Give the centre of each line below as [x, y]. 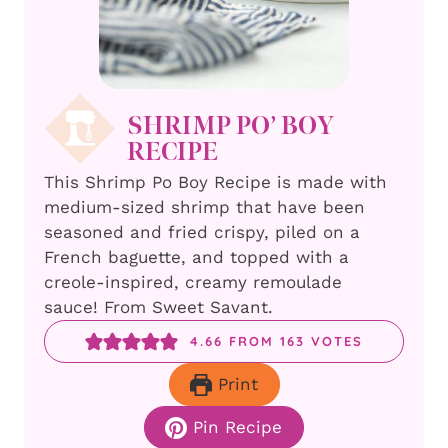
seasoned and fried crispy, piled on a [202, 232]
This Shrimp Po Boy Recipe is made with [215, 182]
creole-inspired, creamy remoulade [193, 282]
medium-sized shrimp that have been [204, 207]
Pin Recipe [235, 427]
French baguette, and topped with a [196, 257]
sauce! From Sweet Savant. [158, 307]
